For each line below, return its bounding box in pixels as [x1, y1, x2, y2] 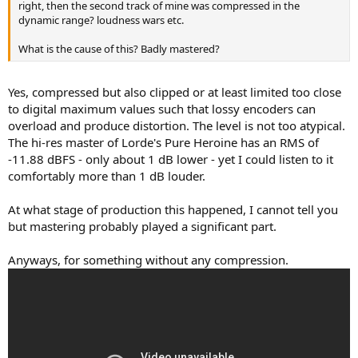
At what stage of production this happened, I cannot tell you [8, 201, 338, 218]
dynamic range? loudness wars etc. [18, 12, 184, 27]
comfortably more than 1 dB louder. [8, 168, 205, 185]
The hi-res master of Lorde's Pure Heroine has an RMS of [8, 134, 319, 151]
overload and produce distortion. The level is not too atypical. [8, 117, 345, 134]
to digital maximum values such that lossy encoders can [8, 101, 316, 117]
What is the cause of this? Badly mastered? [18, 41, 220, 56]
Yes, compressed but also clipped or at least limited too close [8, 84, 341, 101]
